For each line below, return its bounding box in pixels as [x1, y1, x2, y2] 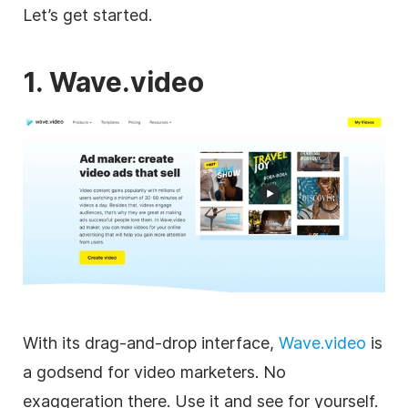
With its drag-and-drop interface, [23, 332, 279, 352]
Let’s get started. [23, 5, 152, 25]
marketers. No [176, 362, 286, 382]
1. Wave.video [23, 65, 204, 98]
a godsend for [23, 362, 134, 382]
